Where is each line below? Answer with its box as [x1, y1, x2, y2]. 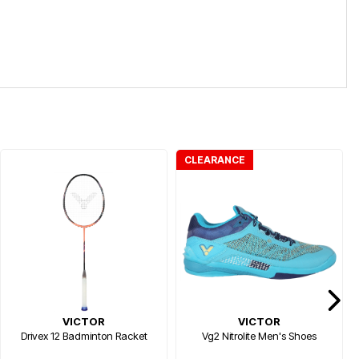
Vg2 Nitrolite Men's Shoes [202, 329, 317, 342]
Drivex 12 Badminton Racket [20, 329, 147, 342]
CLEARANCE [184, 154, 245, 166]
